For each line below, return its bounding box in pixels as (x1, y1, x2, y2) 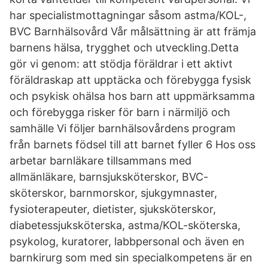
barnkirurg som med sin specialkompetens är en (10, 251, 252, 264)
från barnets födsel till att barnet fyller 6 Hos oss (10, 138, 255, 151)
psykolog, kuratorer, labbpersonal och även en (10, 235, 245, 248)
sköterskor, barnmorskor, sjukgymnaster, (10, 187, 217, 199)
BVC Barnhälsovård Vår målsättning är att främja (10, 25, 256, 38)
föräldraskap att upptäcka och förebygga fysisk (10, 74, 251, 86)
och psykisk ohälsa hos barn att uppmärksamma (10, 90, 255, 102)
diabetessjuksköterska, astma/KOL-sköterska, (10, 219, 240, 232)
